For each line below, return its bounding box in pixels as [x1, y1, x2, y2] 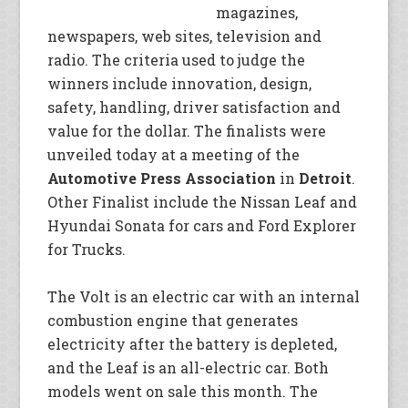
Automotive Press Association [47, 168, 277, 189]
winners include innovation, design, [47, 74, 312, 94]
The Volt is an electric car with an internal [47, 287, 361, 307]
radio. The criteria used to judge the [47, 50, 306, 70]
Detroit [299, 168, 352, 189]
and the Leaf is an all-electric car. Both [47, 358, 330, 378]
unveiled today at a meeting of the [47, 145, 301, 165]
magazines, [216, 3, 299, 23]
